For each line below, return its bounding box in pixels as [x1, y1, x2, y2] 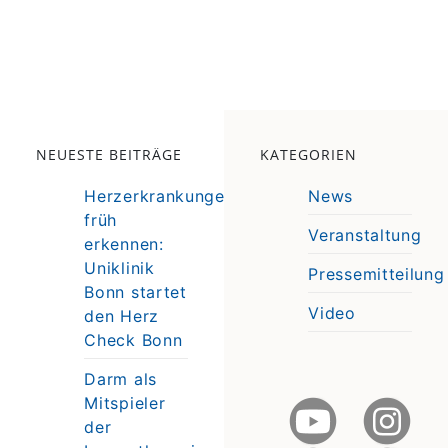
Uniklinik [84, 257, 155, 278]
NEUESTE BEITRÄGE [36, 144, 183, 164]
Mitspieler [84, 392, 166, 413]
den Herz [84, 305, 159, 326]
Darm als [84, 368, 157, 389]
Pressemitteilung [308, 263, 445, 284]
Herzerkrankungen [84, 185, 235, 206]
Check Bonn [84, 329, 183, 350]
